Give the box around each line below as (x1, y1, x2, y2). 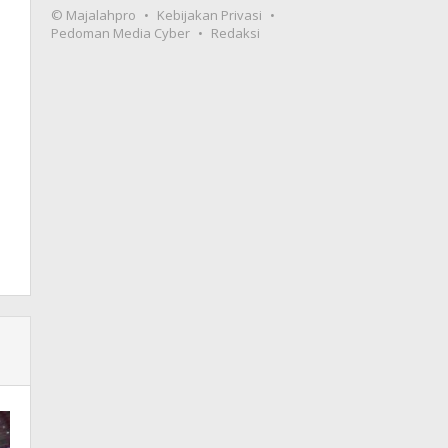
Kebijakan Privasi (157, 6, 263, 24)
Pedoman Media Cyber (51, 24, 191, 42)
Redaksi (211, 24, 261, 42)
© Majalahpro (51, 6, 137, 24)
